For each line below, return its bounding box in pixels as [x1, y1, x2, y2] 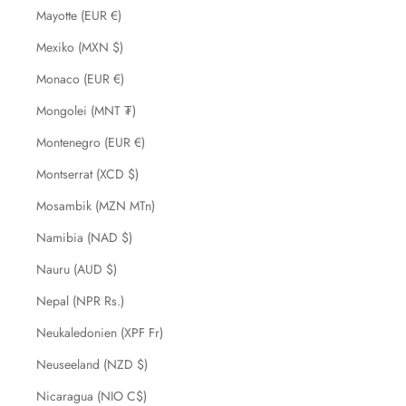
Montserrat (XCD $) [36, 165, 139, 183]
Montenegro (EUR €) [36, 133, 145, 151]
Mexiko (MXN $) [36, 38, 123, 56]
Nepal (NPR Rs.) [36, 292, 124, 310]
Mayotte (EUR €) [36, 6, 121, 24]
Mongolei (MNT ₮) [36, 101, 136, 120]
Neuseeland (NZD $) [36, 355, 148, 373]
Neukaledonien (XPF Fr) [36, 324, 163, 342]
